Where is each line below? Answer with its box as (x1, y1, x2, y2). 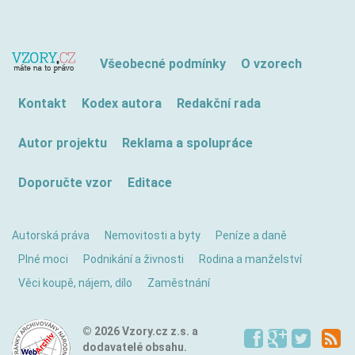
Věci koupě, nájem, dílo (18, 277, 132, 289)
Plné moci (18, 253, 68, 265)
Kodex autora (82, 96, 162, 111)
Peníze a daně (216, 229, 287, 242)
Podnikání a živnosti (83, 253, 184, 265)
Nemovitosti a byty (105, 229, 200, 242)
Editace (128, 175, 172, 190)
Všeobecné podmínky (100, 56, 226, 71)
